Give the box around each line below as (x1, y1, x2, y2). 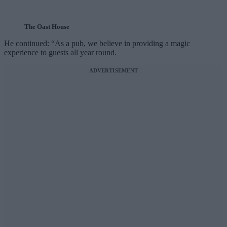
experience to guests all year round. (4, 48, 117, 57)
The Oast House (24, 23, 69, 31)
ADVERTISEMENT (89, 67, 138, 74)
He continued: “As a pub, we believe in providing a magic (4, 39, 190, 48)
